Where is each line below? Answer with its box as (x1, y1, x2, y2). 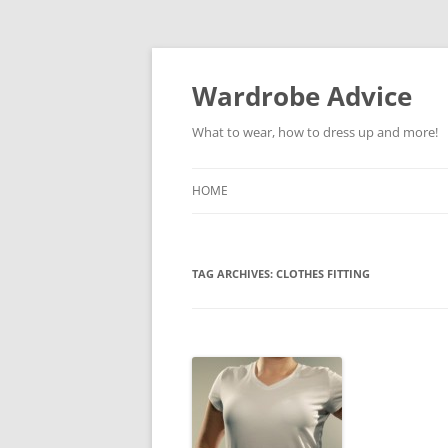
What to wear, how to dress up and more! (192, 123, 438, 141)
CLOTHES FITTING (276, 266, 370, 281)
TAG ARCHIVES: (192, 266, 276, 281)
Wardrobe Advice (192, 78, 412, 114)
